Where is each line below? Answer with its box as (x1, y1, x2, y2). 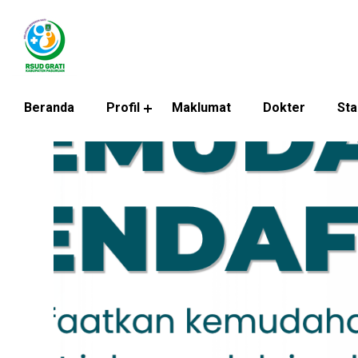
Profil (106, 100, 140, 115)
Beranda (24, 100, 74, 115)
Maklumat (172, 100, 231, 115)
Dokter (263, 100, 305, 115)
